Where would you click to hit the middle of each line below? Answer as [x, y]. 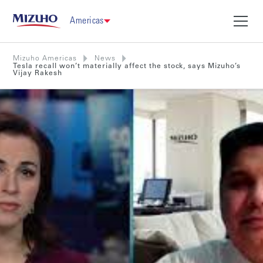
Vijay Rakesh [38, 73]
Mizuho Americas [45, 58]
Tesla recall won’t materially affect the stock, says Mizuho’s [127, 66]
